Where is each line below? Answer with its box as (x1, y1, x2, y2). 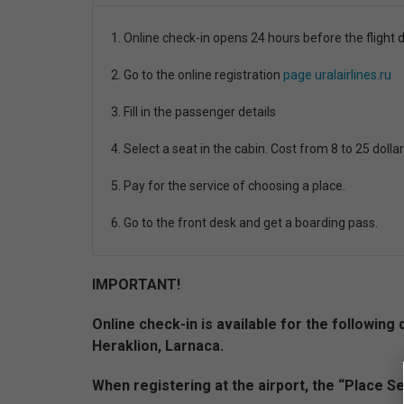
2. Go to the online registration (111, 68, 283, 82)
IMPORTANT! (92, 276, 180, 293)
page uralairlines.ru (283, 68, 391, 82)
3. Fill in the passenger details (111, 105, 276, 119)
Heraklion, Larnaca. (92, 337, 224, 354)
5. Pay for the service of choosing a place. (111, 179, 345, 193)
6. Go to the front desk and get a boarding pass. (111, 216, 378, 230)
